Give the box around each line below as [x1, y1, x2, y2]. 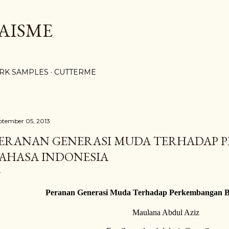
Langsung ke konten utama [59, 6, 170, 19]
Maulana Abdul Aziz [132, 208, 199, 217]
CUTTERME [54, 67, 96, 77]
